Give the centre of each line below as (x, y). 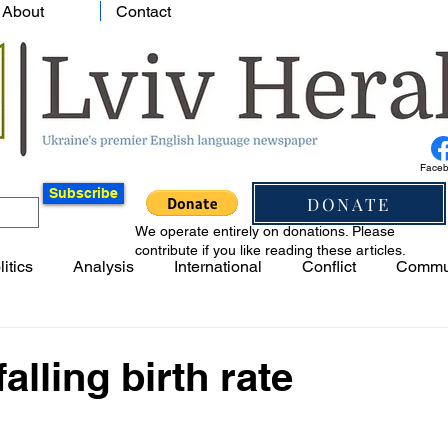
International (218, 266)
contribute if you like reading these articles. (270, 250)
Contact (143, 11)
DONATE (349, 203)
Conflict (329, 266)
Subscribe (83, 193)
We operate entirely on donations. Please (265, 231)
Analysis (103, 266)
